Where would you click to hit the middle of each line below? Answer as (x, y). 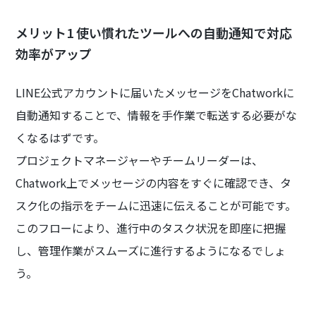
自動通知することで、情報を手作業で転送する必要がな (157, 115)
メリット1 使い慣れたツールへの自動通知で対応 (154, 33)
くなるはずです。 (60, 138)
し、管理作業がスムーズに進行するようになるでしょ (151, 251)
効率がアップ (54, 54)
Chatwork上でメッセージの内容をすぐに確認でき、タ (154, 183)
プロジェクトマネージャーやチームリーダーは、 (140, 160)
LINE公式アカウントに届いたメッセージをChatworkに (155, 93)
